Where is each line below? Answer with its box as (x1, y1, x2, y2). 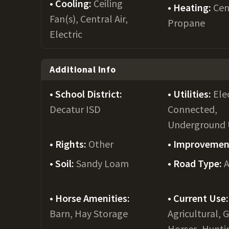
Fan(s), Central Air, (50, 12, 128, 25)
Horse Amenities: (55, 192, 130, 204)
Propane (168, 16, 205, 29)
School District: (55, 87, 122, 100)
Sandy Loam (76, 157, 129, 170)
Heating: (173, 1, 214, 14)
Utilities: (173, 87, 214, 100)
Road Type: (173, 157, 224, 170)
